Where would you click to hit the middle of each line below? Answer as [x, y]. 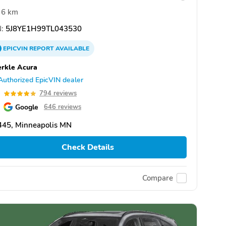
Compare [158, 178]
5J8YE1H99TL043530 [43, 29]
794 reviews [58, 94]
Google [27, 107]
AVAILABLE [72, 49]
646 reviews [63, 107]
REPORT [42, 49]
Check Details [88, 148]
